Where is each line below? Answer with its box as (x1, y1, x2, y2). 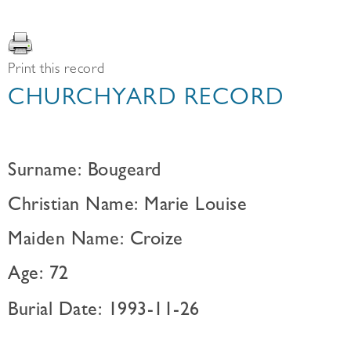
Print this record (8, 63, 105, 78)
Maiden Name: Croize (8, 232, 183, 251)
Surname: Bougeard (8, 163, 161, 182)
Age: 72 (8, 266, 69, 285)
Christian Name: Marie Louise (8, 197, 247, 216)
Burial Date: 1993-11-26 (8, 302, 200, 321)
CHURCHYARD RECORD (8, 89, 284, 112)
